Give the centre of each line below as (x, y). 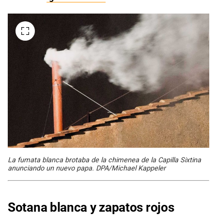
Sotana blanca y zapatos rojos (91, 207)
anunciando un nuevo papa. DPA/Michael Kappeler (87, 168)
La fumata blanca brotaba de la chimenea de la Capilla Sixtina (104, 160)
